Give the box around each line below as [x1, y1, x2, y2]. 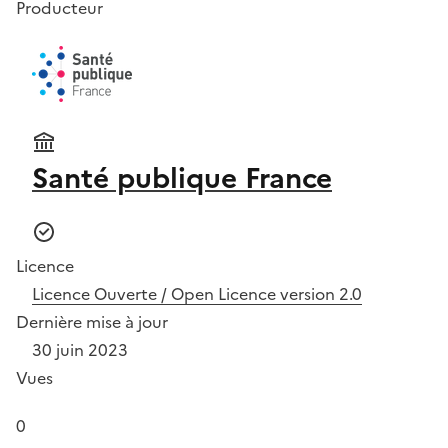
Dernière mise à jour [16, 309, 168, 334]
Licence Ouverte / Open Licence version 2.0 [32, 281, 362, 306]
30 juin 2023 [32, 337, 128, 362]
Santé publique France [32, 156, 332, 199]
